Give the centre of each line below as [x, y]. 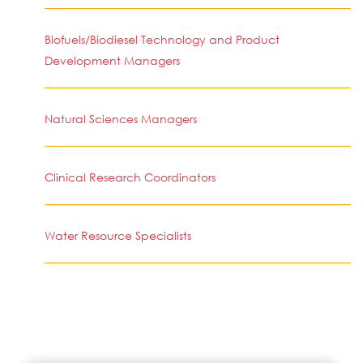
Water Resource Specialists [118, 235]
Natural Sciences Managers [121, 119]
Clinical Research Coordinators [130, 177]
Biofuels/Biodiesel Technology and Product [162, 39]
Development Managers [112, 60]
